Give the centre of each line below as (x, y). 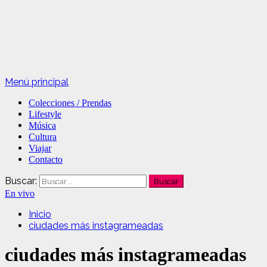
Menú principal (37, 82)
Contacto (46, 159)
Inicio (40, 214)
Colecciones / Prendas (70, 103)
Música (42, 125)
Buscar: (21, 181)
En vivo (20, 193)
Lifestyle (45, 114)
